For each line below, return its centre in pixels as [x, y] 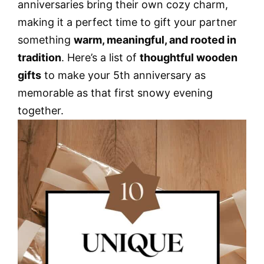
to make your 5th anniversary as [123, 75]
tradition [39, 57]
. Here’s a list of [100, 57]
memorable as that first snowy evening [115, 93]
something [46, 40]
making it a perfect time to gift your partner [127, 22]
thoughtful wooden [189, 57]
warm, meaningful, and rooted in [155, 40]
